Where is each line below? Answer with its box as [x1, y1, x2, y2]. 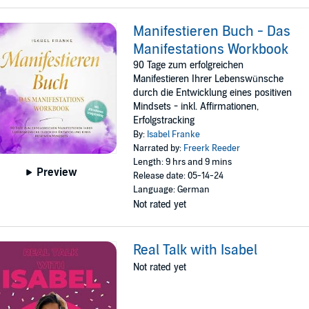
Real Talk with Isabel [133, 242, 258, 259]
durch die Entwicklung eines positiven [133, 87, 292, 99]
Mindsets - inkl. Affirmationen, [133, 101, 259, 113]
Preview [37, 165, 78, 179]
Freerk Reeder [183, 143, 241, 154]
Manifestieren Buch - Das [133, 23, 291, 41]
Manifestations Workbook [133, 41, 289, 59]
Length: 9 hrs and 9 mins [133, 157, 232, 168]
